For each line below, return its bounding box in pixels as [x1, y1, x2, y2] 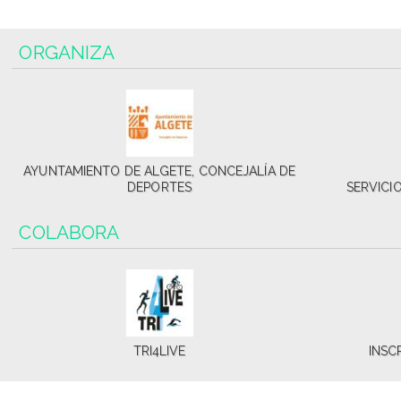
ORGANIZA [19, 41, 115, 64]
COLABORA [19, 221, 120, 244]
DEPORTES [127, 180, 192, 195]
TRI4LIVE [132, 344, 186, 359]
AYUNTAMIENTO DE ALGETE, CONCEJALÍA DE [23, 164, 295, 179]
